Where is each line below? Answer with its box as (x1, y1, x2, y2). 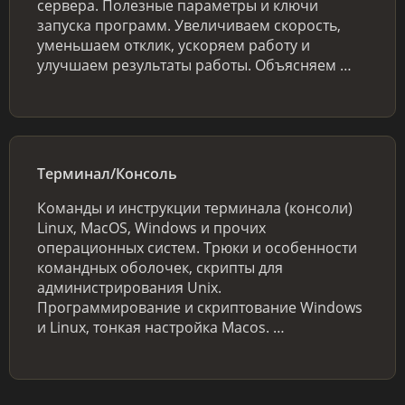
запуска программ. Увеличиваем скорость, (37, 14, 341, 35)
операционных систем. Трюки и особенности (37, 237, 357, 258)
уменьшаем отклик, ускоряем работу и (37, 34, 310, 55)
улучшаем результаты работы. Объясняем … (37, 54, 352, 75)
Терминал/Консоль (37, 163, 177, 184)
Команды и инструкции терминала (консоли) (37, 197, 353, 218)
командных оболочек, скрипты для (37, 257, 283, 278)
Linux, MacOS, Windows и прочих (37, 217, 266, 238)
